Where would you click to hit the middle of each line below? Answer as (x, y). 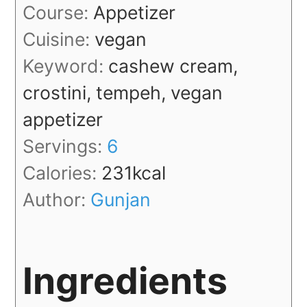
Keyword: (66, 65)
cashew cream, (173, 65)
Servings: (65, 146)
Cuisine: (59, 39)
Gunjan (121, 199)
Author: (57, 199)
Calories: (62, 172)
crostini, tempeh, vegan (123, 92)
